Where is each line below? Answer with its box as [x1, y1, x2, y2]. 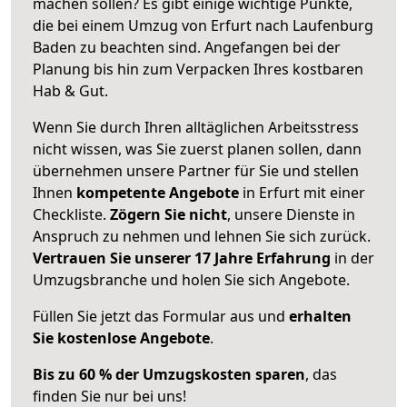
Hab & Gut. [33, 80, 108, 101]
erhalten [289, 305, 352, 326]
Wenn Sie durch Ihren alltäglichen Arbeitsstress [33, 116, 359, 137]
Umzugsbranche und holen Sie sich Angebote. [33, 269, 350, 290]
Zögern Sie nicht [110, 203, 227, 224]
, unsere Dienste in [227, 203, 355, 224]
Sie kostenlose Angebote [33, 327, 210, 348]
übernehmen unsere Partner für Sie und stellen [33, 160, 359, 181]
